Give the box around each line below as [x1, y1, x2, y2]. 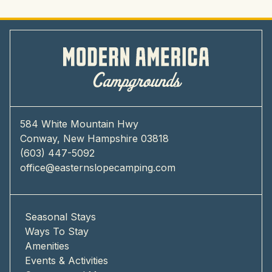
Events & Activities [25, 254, 108, 267]
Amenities [25, 240, 69, 253]
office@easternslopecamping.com [20, 161, 175, 174]
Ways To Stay [25, 225, 89, 238]
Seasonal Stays [25, 211, 96, 223]
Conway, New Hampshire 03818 [20, 132, 169, 145]
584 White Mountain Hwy [20, 118, 138, 131]
